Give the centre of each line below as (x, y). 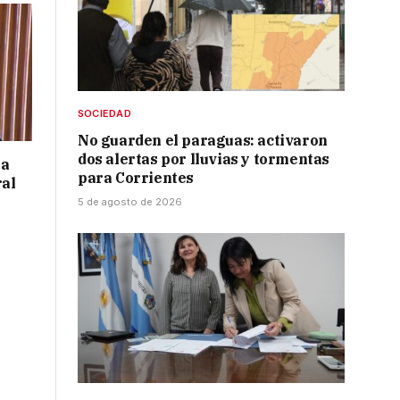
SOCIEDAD (104, 114)
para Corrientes (136, 178)
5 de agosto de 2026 (130, 202)
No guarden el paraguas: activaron (203, 141)
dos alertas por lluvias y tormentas (204, 159)
